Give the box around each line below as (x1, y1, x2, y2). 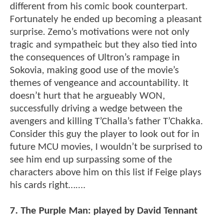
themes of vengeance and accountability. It (10, 78, 189, 89)
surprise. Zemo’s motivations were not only (10, 27, 190, 38)
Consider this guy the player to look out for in (10, 129, 199, 140)
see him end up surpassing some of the (10, 155, 172, 165)
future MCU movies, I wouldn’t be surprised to (10, 142, 202, 153)
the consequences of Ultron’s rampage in (10, 53, 180, 63)
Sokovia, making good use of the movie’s (10, 65, 179, 76)
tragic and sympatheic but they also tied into (10, 40, 197, 51)
